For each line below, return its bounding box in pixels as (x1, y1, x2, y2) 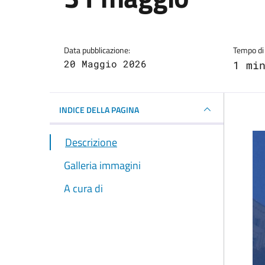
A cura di (64, 180, 103, 196)
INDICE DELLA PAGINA (59, 103, 139, 116)
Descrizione (65, 134, 117, 150)
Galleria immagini (64, 157, 141, 173)
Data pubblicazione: (64, 44, 130, 56)
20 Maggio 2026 (64, 57, 147, 70)
